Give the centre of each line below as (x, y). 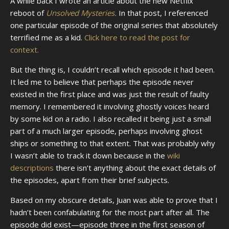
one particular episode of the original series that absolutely (114, 25)
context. (25, 49)
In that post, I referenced (162, 13)
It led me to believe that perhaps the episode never (102, 82)
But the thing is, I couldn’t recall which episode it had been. (112, 69)
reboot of (28, 13)
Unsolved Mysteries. (81, 13)
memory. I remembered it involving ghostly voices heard (110, 106)
